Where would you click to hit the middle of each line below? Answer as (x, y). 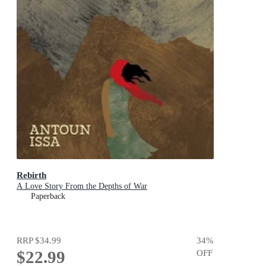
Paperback (48, 196)
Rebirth (31, 175)
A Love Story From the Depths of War (82, 186)
